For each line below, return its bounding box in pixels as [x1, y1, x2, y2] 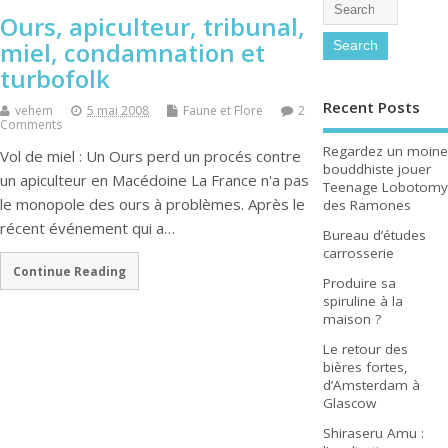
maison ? [322, 309, 381, 328]
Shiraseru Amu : [322, 424, 424, 443]
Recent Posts [322, 97, 420, 118]
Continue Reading [12, 262, 126, 279]
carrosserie [322, 243, 394, 262]
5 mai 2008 [87, 102, 149, 120]
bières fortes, [322, 357, 408, 376]
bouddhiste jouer [322, 159, 431, 178]
